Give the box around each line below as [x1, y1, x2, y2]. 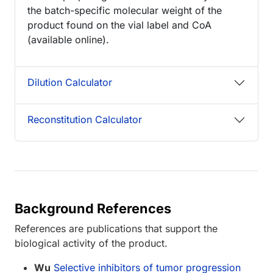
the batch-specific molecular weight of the [27, 4, 222, 16]
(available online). [27, 33, 109, 46]
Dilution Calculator [27, 76, 112, 89]
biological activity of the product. [15, 236, 168, 249]
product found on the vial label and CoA [27, 18, 211, 31]
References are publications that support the [15, 222, 218, 235]
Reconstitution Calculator [27, 113, 142, 126]
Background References [15, 200, 171, 216]
